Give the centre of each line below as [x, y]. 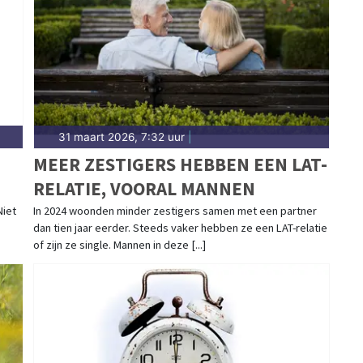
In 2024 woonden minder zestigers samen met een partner [175, 210]
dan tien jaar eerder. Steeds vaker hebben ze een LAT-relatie [180, 227]
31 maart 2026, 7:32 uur [121, 137]
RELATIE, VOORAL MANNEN [144, 188]
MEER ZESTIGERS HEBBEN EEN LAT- [180, 164]
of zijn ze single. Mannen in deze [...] [119, 244]
